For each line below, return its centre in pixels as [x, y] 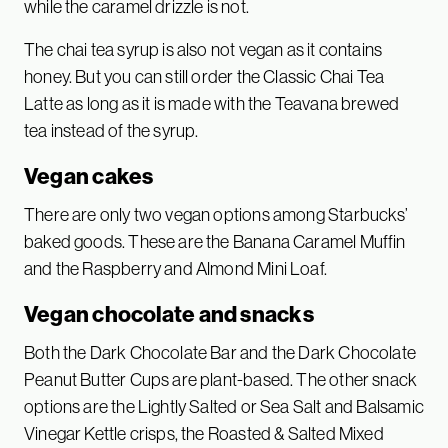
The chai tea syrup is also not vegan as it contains [203, 50]
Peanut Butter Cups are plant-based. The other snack [221, 380]
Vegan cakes [89, 176]
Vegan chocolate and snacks [169, 314]
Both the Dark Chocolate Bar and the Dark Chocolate [220, 353]
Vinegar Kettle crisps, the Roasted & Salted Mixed [204, 434]
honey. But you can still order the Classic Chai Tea [204, 77]
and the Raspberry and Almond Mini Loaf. [176, 269]
